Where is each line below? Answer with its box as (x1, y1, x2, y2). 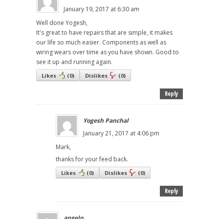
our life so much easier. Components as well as (36, 38, 166, 47)
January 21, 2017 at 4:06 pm (83, 129, 159, 138)
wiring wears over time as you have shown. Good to (36, 48, 179, 57)
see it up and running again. (36, 58, 112, 66)
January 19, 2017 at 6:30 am (64, 5, 139, 14)
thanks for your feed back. (56, 155, 128, 164)
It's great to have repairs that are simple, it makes (36, 28, 173, 37)
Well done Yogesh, (36, 19, 88, 27)
